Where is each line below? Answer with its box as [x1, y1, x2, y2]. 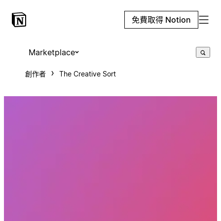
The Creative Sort [59, 70, 116, 78]
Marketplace [28, 47, 75, 57]
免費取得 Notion [132, 15, 191, 25]
